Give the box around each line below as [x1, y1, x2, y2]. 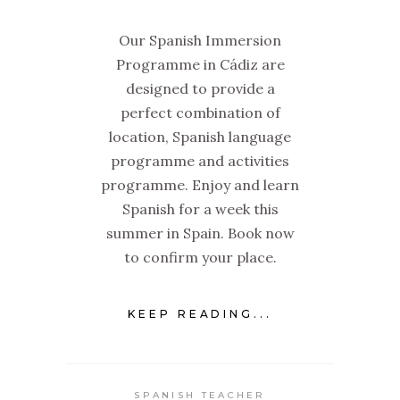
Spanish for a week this [121, 199, 279, 218]
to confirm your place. [123, 247, 277, 266]
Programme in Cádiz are [115, 54, 285, 73]
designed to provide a [125, 79, 275, 97]
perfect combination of [120, 103, 280, 121]
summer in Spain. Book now [105, 223, 295, 242]
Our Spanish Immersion [119, 30, 281, 49]
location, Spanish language [109, 127, 291, 146]
